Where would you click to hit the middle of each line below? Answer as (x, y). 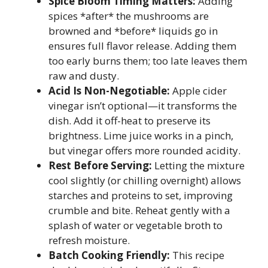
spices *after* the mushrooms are (129, 16)
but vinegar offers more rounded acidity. (144, 150)
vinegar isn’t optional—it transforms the (143, 105)
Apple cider (198, 90)
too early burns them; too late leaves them (148, 60)
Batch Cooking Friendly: (109, 255)
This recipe (197, 255)
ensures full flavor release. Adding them (142, 45)
